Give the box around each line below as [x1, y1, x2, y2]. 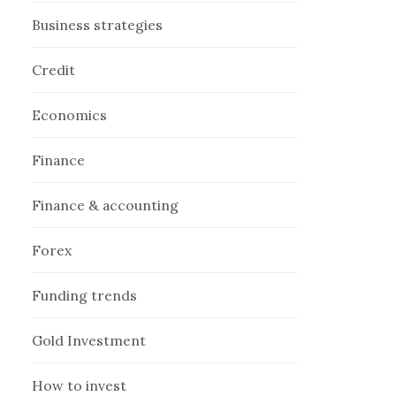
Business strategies [32, 16, 164, 34]
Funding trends [32, 286, 138, 305]
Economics [32, 106, 108, 125]
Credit [32, 61, 76, 80]
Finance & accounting [32, 196, 179, 215]
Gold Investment [32, 331, 147, 350]
